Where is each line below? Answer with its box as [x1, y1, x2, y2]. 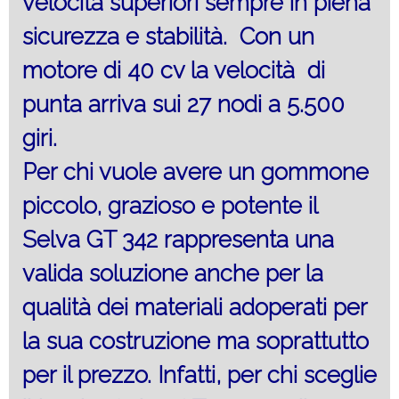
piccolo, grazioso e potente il [22, 192, 317, 220]
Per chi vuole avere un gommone [22, 159, 375, 186]
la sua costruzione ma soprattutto [22, 328, 369, 355]
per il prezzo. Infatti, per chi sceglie [22, 362, 377, 389]
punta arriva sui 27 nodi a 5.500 [22, 91, 345, 118]
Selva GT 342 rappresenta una [22, 226, 334, 254]
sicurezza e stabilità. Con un [22, 23, 314, 51]
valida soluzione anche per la [22, 260, 323, 288]
